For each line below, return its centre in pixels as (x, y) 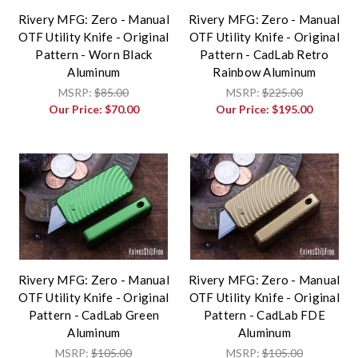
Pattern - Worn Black (94, 54)
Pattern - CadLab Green (93, 314)
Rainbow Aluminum (265, 72)
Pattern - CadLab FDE (264, 314)
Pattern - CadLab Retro (265, 54)
